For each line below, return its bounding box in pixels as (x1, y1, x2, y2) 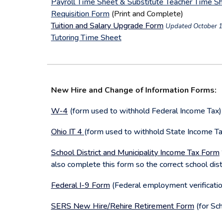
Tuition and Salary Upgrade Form (51, 20, 164, 31)
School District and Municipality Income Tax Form (51, 147, 220, 158)
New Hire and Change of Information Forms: (51, 85, 217, 96)
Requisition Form (51, 8, 110, 19)
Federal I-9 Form (51, 180, 110, 191)
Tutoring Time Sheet (51, 32, 121, 43)
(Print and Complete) (109, 8, 183, 19)
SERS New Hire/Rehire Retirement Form (51, 201, 194, 212)
